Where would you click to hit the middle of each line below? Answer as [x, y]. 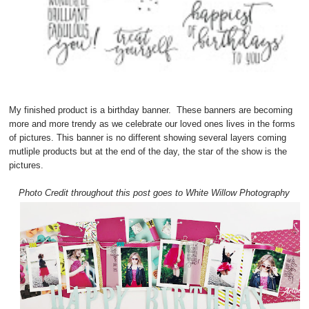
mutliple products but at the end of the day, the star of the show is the [148, 151]
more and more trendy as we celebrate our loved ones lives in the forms [152, 123]
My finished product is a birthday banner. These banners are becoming [151, 110]
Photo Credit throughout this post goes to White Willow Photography [154, 192]
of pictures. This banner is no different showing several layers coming [148, 137]
